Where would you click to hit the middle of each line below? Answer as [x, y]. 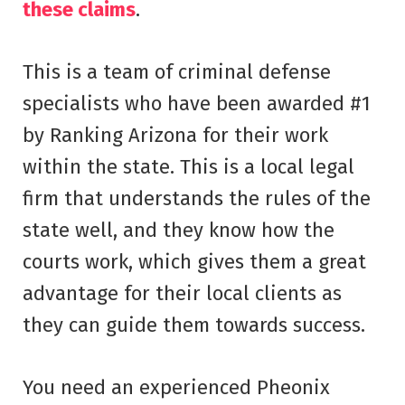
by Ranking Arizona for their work [175, 135]
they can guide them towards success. [194, 325]
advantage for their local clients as [182, 293]
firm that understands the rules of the [197, 198]
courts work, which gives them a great [194, 261]
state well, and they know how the [179, 230]
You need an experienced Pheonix [176, 387]
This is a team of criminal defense [177, 71]
